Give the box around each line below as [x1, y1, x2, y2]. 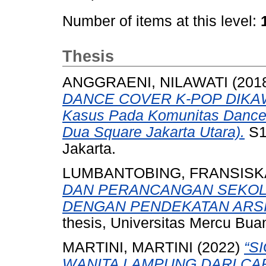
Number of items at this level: [62, 13, 261, 30]
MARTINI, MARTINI [62, 239, 193, 255]
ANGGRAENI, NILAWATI [62, 74, 228, 90]
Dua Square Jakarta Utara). [62, 123, 245, 140]
